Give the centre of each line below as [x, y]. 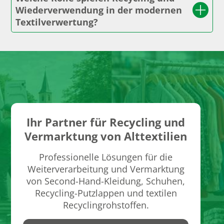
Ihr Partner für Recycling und [106, 122]
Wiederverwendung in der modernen [99, 10]
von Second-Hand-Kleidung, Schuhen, [106, 181]
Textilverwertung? [57, 22]
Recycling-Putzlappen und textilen [106, 193]
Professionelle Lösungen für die [106, 157]
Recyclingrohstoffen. [106, 205]
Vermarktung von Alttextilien [106, 136]
